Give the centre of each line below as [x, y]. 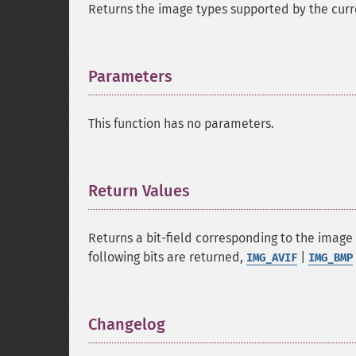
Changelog [127, 324]
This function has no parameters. [181, 124]
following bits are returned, [167, 257]
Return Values [139, 191]
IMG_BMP [331, 258]
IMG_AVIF [272, 258]
